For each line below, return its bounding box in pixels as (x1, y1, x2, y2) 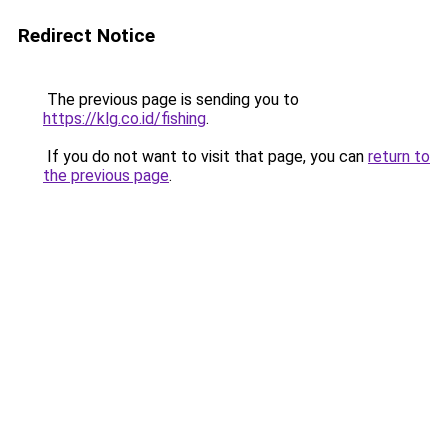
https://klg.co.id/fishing (43, 109, 206, 128)
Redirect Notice (18, 24, 155, 47)
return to (368, 147, 430, 166)
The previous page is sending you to (43, 90, 299, 109)
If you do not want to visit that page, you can (43, 147, 368, 166)
